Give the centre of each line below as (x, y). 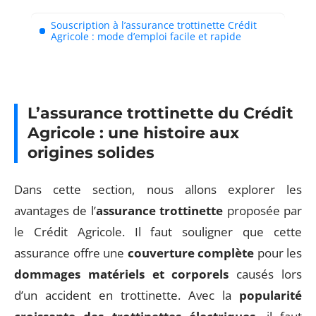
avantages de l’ (55, 210)
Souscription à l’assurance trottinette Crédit (154, 25)
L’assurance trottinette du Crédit (160, 113)
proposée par (263, 210)
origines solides (91, 153)
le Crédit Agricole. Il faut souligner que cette (158, 231)
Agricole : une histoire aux (133, 133)
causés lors (266, 274)
